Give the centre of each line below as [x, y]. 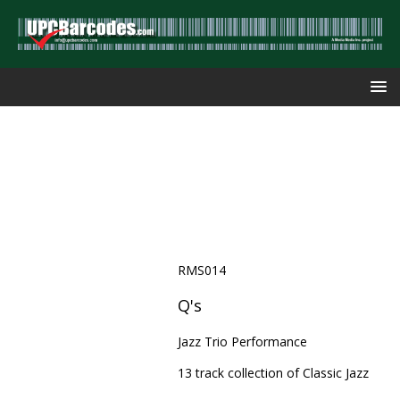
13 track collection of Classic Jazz [273, 372]
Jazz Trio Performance [242, 341]
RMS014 [201, 270]
